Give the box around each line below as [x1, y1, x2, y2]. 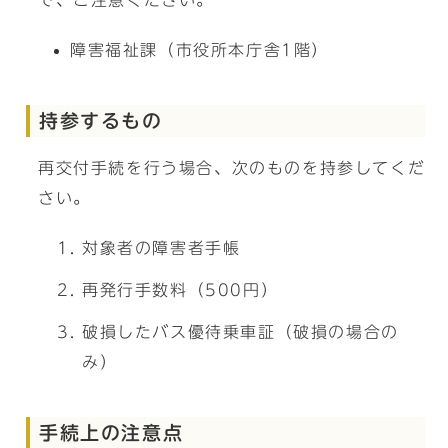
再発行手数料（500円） [82, 282, 279, 298]
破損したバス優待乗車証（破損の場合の [82, 324, 399, 340]
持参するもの [39, 111, 163, 130]
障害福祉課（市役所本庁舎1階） [70, 42, 329, 58]
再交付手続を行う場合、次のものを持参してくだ [38, 160, 426, 176]
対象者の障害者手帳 [82, 240, 241, 256]
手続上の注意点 [39, 423, 184, 442]
